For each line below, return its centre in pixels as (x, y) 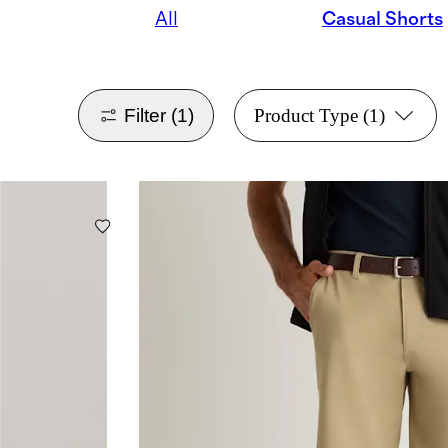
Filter (145, 115)
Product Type (305, 116)
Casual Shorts (382, 19)
